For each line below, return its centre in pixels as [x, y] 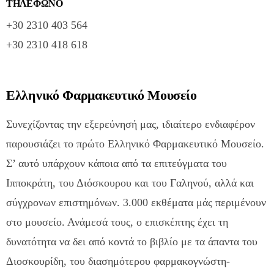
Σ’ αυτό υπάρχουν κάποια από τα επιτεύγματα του [117, 163]
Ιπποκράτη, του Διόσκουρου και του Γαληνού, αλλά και [130, 183]
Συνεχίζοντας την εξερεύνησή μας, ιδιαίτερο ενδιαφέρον [131, 124]
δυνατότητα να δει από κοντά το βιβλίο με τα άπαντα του [132, 241]
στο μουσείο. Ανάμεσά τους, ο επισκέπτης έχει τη [117, 222]
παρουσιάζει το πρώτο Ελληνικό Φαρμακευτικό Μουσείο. [135, 143]
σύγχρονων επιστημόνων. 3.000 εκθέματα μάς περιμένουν [136, 202]
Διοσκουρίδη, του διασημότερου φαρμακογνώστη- [118, 261]
